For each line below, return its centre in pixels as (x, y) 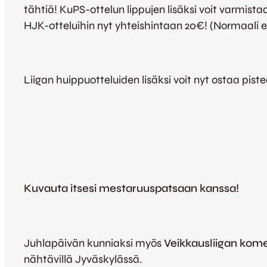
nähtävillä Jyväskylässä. (83, 259)
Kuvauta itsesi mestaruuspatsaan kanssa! (131, 189)
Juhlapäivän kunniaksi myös (94, 243)
